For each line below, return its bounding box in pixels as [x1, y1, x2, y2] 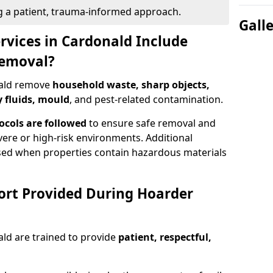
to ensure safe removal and [87, 116, 216, 130]
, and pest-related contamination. [69, 93, 223, 106]
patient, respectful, [118, 230, 211, 244]
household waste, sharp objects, [52, 78, 210, 91]
